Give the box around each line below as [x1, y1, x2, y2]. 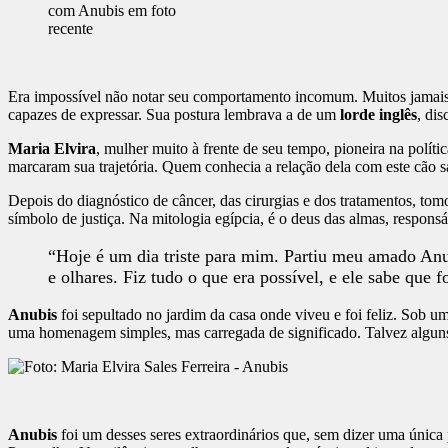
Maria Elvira [8, 140, 96, 158]
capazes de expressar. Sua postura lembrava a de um [8, 106, 340, 124]
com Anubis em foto [48, 2, 176, 20]
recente [48, 20, 93, 38]
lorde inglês [340, 106, 417, 124]
